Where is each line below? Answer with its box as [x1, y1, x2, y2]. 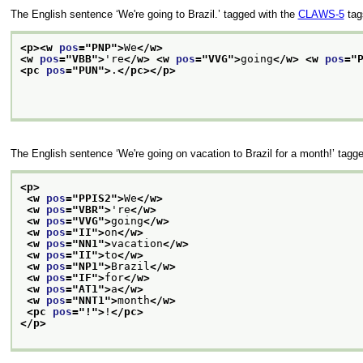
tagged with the [220, 8, 298, 21]
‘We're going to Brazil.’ [115, 8, 220, 21]
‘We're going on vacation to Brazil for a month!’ [115, 147, 335, 160]
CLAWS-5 [297, 8, 344, 21]
